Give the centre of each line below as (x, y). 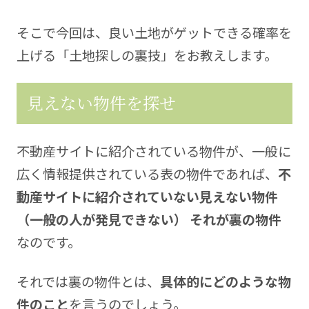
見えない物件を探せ (102, 103)
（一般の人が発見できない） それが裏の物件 (149, 219)
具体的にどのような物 (225, 282)
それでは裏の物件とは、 (88, 282)
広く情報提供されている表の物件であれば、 (147, 173)
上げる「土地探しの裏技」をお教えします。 (147, 56)
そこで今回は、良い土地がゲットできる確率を (154, 33)
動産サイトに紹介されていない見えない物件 (147, 196)
